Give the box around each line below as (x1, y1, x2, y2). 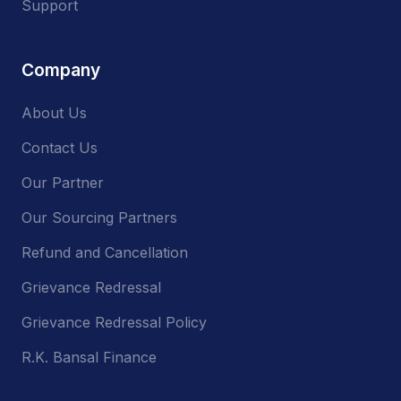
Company (21, 58, 100, 81)
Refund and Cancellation (21, 243, 188, 261)
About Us (21, 103, 87, 122)
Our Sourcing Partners (21, 208, 177, 226)
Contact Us (21, 138, 98, 157)
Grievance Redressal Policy (21, 312, 207, 331)
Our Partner (21, 173, 104, 192)
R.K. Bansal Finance (21, 347, 157, 366)
